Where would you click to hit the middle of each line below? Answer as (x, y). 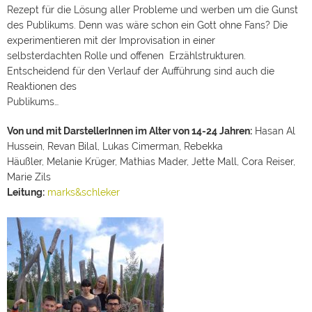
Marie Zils (29, 161)
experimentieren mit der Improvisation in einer (111, 25)
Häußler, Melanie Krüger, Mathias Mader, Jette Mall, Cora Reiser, (151, 146)
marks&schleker (84, 177)
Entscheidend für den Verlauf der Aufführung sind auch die (141, 55)
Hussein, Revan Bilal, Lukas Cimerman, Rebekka (115, 131)
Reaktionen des (42, 71)
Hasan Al (274, 115)
